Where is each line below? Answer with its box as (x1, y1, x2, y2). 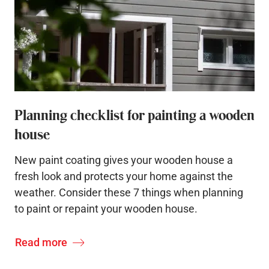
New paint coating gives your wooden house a (14, 154, 233, 167)
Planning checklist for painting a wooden (14, 106, 255, 123)
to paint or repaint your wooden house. (14, 202, 198, 216)
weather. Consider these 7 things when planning (14, 186, 243, 199)
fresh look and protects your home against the (14, 170, 233, 183)
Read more (15, 235, 67, 249)
